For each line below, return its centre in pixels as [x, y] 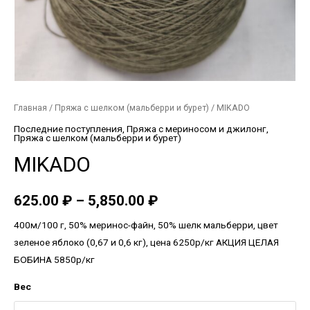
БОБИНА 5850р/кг [54, 259]
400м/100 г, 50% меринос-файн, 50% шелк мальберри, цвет [146, 225]
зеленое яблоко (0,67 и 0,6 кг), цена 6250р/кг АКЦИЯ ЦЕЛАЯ [146, 242]
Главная [30, 108]
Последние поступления [68, 128]
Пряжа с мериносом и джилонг [197, 128]
